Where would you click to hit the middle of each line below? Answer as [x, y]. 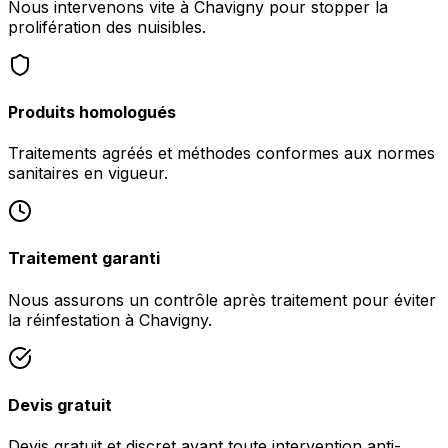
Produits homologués [92, 111]
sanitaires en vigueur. [88, 173]
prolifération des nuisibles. [107, 26]
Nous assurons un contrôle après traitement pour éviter [222, 299]
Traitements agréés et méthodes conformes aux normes [221, 153]
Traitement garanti [84, 258]
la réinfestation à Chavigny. [110, 319]
